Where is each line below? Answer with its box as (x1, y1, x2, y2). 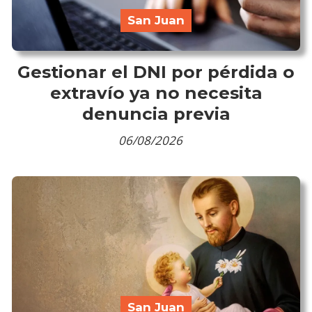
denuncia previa (81, 102, 231, 124)
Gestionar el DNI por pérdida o (17, 61, 295, 82)
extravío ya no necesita (49, 81, 263, 103)
